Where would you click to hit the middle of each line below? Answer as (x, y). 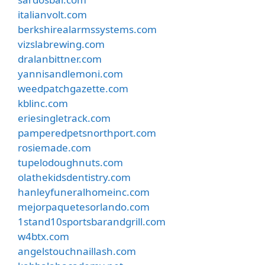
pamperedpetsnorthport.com (87, 132)
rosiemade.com (54, 147)
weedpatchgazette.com (73, 88)
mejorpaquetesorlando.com (84, 206)
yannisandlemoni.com (70, 73)
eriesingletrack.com (64, 118)
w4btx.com (43, 236)
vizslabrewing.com (61, 44)
